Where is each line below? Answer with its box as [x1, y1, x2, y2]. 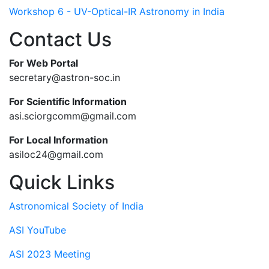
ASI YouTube [9, 223, 66, 236]
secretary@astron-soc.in [9, 71, 120, 83]
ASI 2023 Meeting [9, 247, 91, 260]
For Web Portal [9, 56, 78, 69]
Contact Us [9, 27, 112, 51]
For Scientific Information [9, 95, 127, 107]
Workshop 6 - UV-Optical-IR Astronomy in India [9, 5, 225, 17]
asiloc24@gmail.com [9, 148, 103, 160]
